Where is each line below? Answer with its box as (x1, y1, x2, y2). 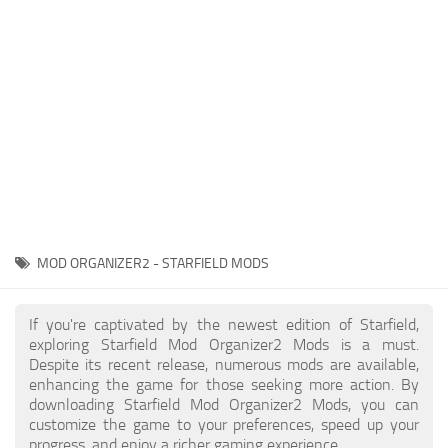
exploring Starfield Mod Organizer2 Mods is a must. (29, 335, 419, 354)
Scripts (20, 50, 64, 69)
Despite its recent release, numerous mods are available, (29, 355, 419, 374)
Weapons (20, 272, 81, 291)
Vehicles (20, 198, 75, 217)
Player (20, 13, 61, 32)
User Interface (20, 161, 111, 180)
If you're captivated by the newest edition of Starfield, (29, 315, 419, 334)
